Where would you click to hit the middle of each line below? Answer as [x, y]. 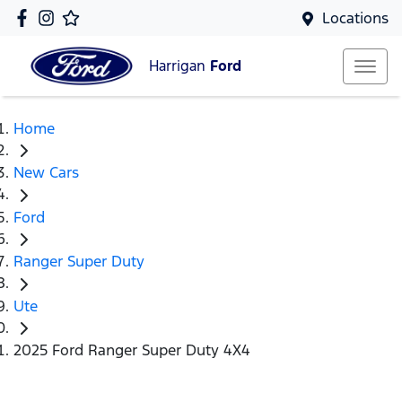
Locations [355, 18]
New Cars [46, 173]
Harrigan [179, 66]
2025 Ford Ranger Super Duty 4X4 [132, 350]
